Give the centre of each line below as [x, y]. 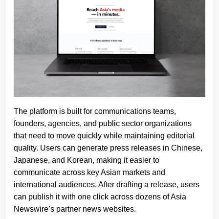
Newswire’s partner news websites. [75, 209]
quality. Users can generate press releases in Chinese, [108, 148]
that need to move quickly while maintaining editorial [104, 135]
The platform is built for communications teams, [95, 111]
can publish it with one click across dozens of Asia [100, 197]
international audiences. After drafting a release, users [107, 184]
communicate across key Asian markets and [89, 172]
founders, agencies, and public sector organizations [103, 123]
